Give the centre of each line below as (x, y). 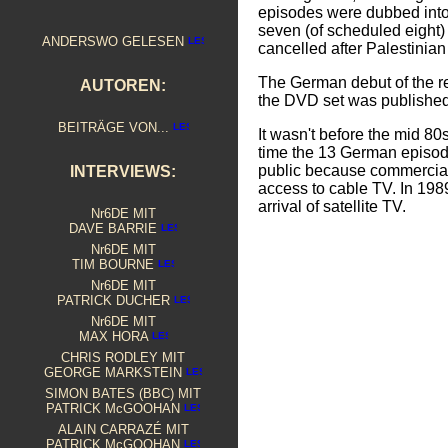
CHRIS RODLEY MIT (123, 357)
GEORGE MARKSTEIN (115, 372)
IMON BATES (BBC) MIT (127, 393)
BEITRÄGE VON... (115, 127)
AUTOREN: (123, 85)
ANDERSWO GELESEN (115, 41)
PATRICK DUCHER (115, 300)
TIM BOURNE (115, 264)
